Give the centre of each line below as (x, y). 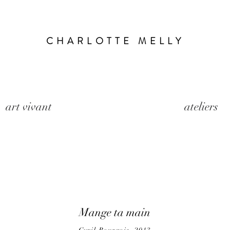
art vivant (29, 107)
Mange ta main (115, 212)
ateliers (201, 107)
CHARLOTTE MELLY (115, 41)
